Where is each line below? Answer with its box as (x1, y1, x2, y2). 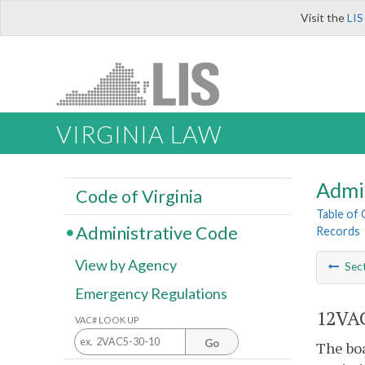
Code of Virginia (75, 185, 202, 207)
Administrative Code (75, 222, 238, 244)
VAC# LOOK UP (75, 314, 139, 325)
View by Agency (75, 256, 177, 275)
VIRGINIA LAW (56, 121, 222, 149)
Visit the (301, 11, 347, 24)
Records (316, 224, 360, 239)
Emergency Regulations (75, 284, 227, 303)
